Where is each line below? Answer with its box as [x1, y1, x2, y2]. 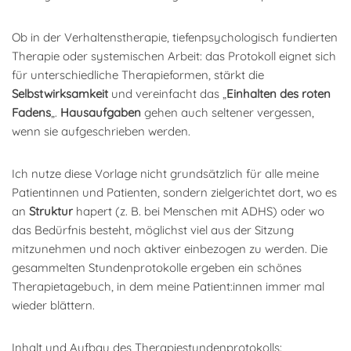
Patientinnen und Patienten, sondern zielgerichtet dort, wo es [12, 184, 337, 200]
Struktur [29, 203, 73, 219]
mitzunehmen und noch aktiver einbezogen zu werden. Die [12, 241, 327, 256]
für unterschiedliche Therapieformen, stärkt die [12, 67, 264, 82]
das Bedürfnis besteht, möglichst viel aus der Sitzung [12, 222, 294, 237]
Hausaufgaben [60, 104, 141, 120]
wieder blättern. [12, 297, 95, 313]
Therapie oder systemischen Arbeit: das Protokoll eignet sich [12, 48, 336, 63]
